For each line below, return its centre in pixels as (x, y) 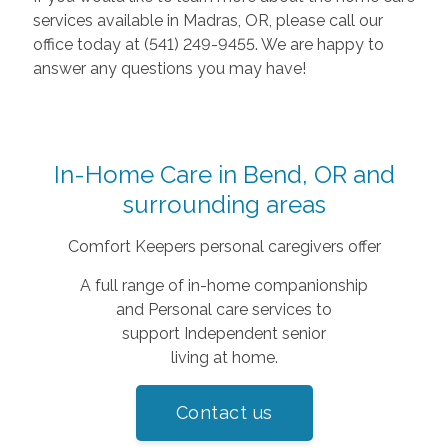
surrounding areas (224, 204)
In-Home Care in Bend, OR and (224, 174)
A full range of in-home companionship (224, 285)
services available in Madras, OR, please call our (207, 20)
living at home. (224, 357)
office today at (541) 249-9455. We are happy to (208, 44)
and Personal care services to (224, 309)
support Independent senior (224, 333)
